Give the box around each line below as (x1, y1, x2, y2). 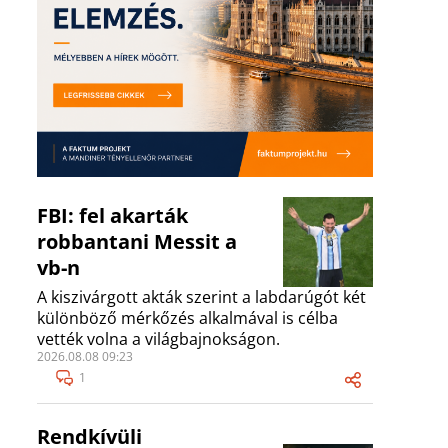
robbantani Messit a (37, 228, 237, 256)
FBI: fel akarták (37, 202, 188, 230)
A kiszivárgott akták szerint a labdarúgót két (37, 286, 366, 309)
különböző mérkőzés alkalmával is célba (37, 307, 338, 330)
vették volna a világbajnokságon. (37, 328, 280, 351)
